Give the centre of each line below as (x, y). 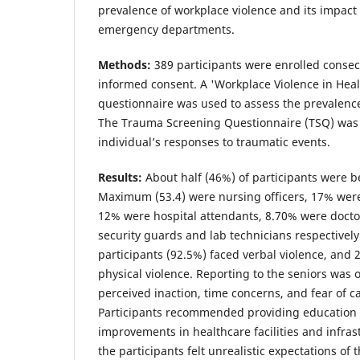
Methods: (125, 65)
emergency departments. (166, 30)
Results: (120, 178)
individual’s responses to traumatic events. (216, 142)
